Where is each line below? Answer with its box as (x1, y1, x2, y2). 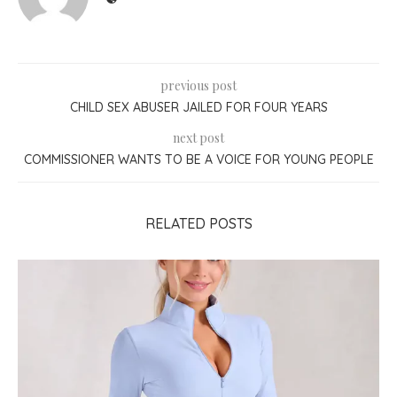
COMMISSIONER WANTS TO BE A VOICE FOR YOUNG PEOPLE (23, 151, 374, 167)
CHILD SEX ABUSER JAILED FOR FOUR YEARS (69, 98, 328, 115)
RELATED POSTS (144, 214, 253, 232)
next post (173, 128, 224, 146)
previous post (160, 76, 237, 94)
